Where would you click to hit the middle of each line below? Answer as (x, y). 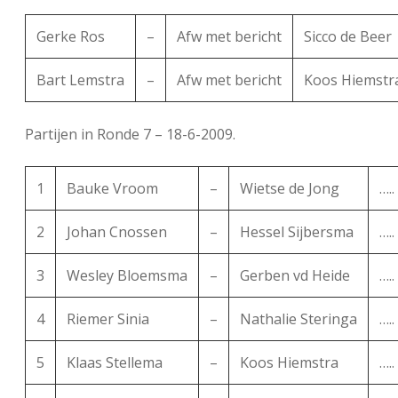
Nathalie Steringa (298, 319)
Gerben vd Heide (295, 276)
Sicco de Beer (348, 37)
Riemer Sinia (108, 319)
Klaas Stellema (115, 363)
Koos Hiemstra (289, 363)
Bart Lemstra (80, 80)
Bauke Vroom (112, 189)
